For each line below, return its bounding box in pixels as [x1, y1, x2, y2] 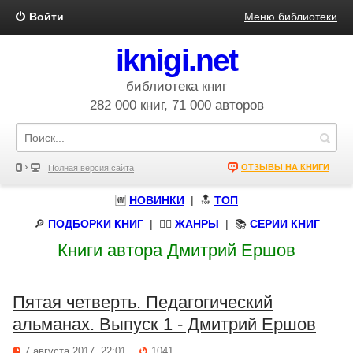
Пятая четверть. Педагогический [13, 292, 273, 312]
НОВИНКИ [129, 194, 184, 206]
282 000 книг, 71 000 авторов [89, 98, 264, 113]
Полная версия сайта [48, 163, 134, 173]
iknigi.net [116, 43, 237, 77]
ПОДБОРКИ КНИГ [47, 217, 143, 230]
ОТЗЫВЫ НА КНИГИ [241, 162, 329, 172]
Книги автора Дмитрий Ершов [58, 240, 295, 260]
